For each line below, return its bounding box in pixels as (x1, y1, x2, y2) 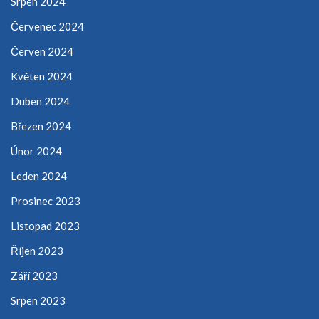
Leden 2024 (11, 169, 67, 183)
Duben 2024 (11, 95, 70, 108)
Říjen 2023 (11, 244, 63, 258)
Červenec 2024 (11, 20, 84, 33)
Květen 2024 (11, 70, 73, 83)
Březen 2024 (11, 120, 71, 133)
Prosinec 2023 (11, 194, 80, 208)
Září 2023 (11, 269, 58, 283)
